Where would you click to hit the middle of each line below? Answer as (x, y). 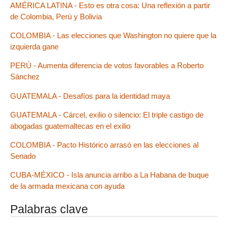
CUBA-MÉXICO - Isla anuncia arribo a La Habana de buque (109, 175)
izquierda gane (34, 47)
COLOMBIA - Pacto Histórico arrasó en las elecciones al (104, 145)
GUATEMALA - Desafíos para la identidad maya (90, 96)
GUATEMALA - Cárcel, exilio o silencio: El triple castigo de (107, 115)
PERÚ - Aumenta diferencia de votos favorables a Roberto (107, 66)
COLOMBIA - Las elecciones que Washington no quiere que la (113, 36)
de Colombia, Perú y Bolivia (56, 17)
